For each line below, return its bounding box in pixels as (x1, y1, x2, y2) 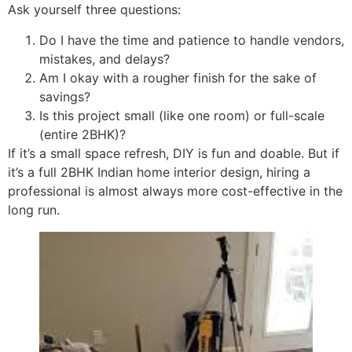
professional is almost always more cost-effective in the (8, 182, 343, 199)
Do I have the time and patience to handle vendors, (39, 31, 344, 48)
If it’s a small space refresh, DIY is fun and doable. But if (8, 145, 339, 161)
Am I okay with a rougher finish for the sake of (39, 69, 317, 86)
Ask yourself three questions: (8, 2, 181, 18)
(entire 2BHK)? (39, 126, 126, 142)
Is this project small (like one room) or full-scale (39, 107, 324, 123)
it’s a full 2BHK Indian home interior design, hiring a (8, 163, 310, 180)
